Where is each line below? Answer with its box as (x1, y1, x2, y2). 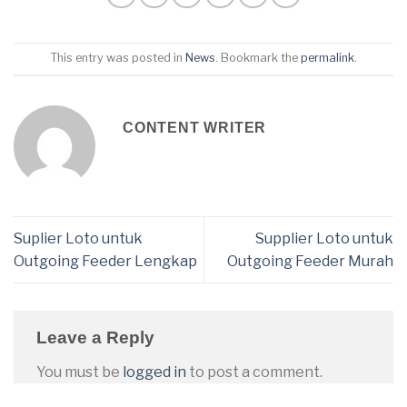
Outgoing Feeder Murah (227, 252, 393, 270)
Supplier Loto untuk (255, 229, 393, 247)
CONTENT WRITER (123, 119, 267, 135)
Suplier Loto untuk (14, 229, 143, 247)
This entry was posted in (50, 51, 185, 65)
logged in (123, 362, 186, 381)
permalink (301, 51, 354, 65)
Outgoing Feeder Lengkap (14, 252, 197, 270)
